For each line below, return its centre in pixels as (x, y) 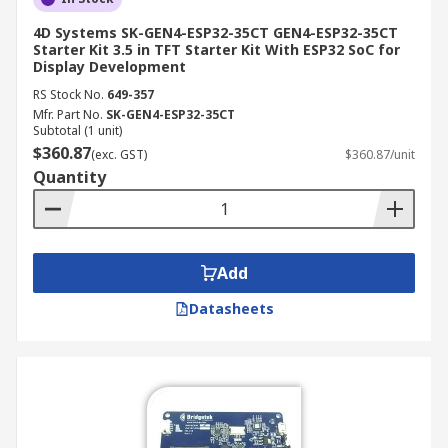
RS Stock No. (68, 94)
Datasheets (231, 308)
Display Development (109, 66)
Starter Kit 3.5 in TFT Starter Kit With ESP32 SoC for (216, 49)
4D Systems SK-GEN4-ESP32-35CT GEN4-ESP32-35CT (215, 32)
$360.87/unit (380, 154)
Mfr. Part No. (68, 114)
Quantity (69, 177)
